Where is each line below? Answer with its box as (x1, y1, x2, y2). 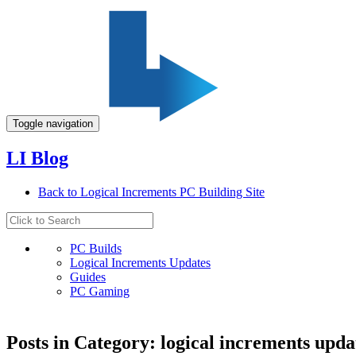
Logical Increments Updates (70, 255, 211, 269)
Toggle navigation (13, 118, 93, 130)
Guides (70, 269, 106, 284)
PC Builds (70, 241, 122, 255)
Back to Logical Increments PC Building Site (38, 184, 265, 199)
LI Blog (6, 147, 68, 168)
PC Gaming (70, 284, 130, 298)
